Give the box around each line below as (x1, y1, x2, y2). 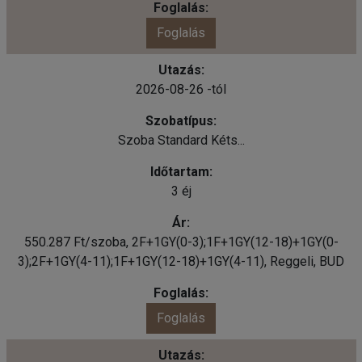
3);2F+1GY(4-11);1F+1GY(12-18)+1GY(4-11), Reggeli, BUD (18, 253, 344, 269)
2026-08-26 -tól (136, 81, 226, 97)
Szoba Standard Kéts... (117, 132, 245, 148)
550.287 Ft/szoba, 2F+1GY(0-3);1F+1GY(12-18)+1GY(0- (23, 234, 339, 250)
